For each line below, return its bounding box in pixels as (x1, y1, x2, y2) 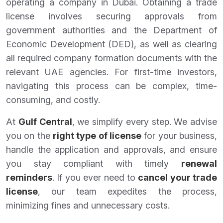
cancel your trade (138, 172, 217, 183)
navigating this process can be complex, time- (6, 81, 217, 92)
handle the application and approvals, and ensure (6, 144, 217, 155)
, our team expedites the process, (38, 186, 217, 197)
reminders (6, 172, 52, 183)
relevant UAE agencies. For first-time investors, (6, 67, 217, 78)
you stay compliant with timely (6, 158, 181, 169)
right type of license (53, 130, 141, 141)
